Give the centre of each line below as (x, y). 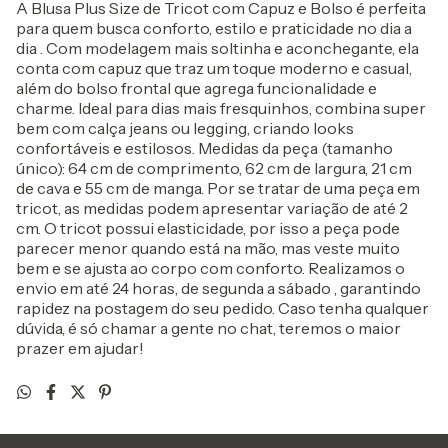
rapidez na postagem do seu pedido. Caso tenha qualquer (222, 307)
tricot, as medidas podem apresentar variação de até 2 (212, 207)
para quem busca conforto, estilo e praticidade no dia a (214, 27)
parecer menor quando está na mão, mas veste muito (208, 247)
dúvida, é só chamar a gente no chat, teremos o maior (208, 327)
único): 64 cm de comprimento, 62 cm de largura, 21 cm (214, 167)
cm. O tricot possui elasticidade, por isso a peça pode (208, 227)
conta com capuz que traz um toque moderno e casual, (214, 67)
